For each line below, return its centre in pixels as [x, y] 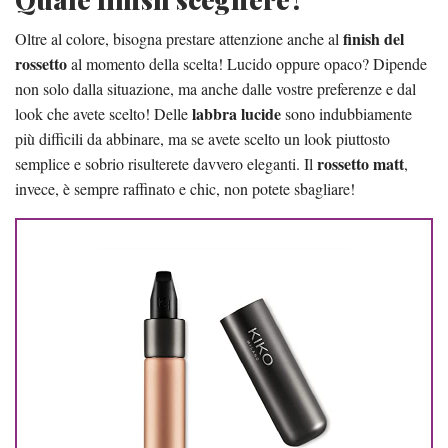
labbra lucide [236, 113]
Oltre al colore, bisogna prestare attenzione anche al [179, 38]
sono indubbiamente [346, 113]
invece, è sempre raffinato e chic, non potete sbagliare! [185, 188]
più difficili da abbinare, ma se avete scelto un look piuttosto [202, 138]
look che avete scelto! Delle [103, 113]
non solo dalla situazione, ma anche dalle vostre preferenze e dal [215, 88]
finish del [373, 38]
